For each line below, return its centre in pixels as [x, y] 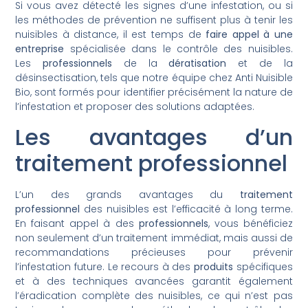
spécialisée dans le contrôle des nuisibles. [178, 49]
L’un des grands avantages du [128, 194]
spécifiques [263, 266]
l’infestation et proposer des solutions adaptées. [135, 107]
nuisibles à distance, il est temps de [111, 35]
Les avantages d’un [154, 137]
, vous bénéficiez [250, 223]
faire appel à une [249, 35]
